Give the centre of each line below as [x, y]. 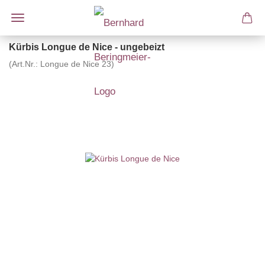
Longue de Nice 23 [76, 64]
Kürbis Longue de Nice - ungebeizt [87, 47]
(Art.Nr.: [25, 64]
